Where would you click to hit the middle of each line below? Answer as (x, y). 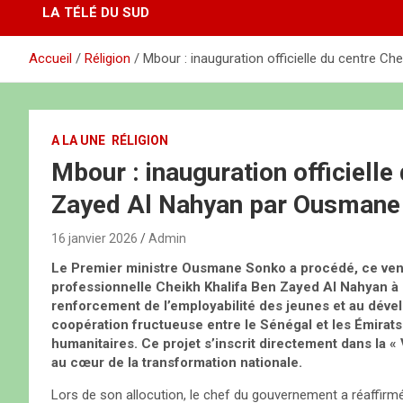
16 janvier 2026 (94, 239)
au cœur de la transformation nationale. (177, 363)
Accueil (50, 59)
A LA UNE (78, 141)
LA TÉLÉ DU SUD (96, 13)
